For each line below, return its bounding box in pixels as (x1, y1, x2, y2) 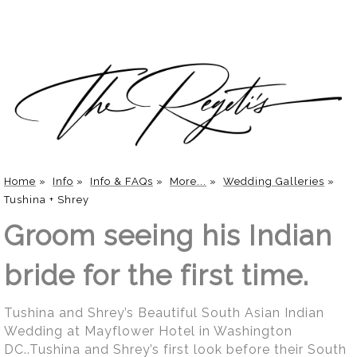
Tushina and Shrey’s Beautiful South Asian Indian (4, 304, 324, 320)
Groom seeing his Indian (4, 218, 332, 252)
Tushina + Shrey (4, 193, 89, 206)
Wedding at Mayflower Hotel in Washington (4, 323, 292, 339)
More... (170, 175, 206, 187)
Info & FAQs (90, 175, 153, 187)
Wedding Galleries (223, 175, 324, 187)
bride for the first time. (4, 258, 309, 292)
